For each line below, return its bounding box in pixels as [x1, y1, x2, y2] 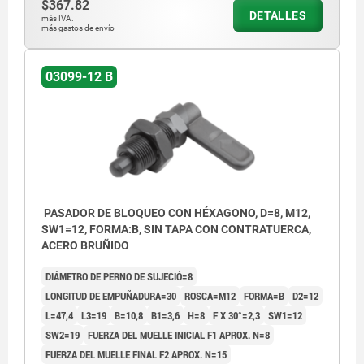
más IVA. [41, 14, 74, 24]
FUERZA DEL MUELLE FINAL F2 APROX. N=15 [45, 347, 227, 362]
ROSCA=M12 [184, 288, 236, 304]
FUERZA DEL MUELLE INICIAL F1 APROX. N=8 [88, 327, 270, 343]
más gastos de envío [41, 24, 115, 33]
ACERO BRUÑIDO [41, 239, 129, 253]
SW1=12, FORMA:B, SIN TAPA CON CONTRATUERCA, [41, 223, 311, 236]
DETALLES [249, 9, 306, 23]
